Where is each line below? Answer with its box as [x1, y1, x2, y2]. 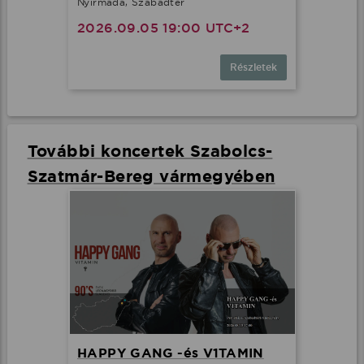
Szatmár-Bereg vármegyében [27, 165, 275, 187]
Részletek [230, 60, 277, 74]
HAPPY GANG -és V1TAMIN [77, 344, 264, 362]
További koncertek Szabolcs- [27, 140, 273, 162]
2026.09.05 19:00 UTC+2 [77, 19, 250, 37]
